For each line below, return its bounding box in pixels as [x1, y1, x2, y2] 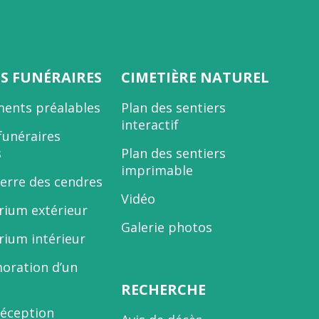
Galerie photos [120, 219, 212, 236]
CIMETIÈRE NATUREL [120, 68, 269, 87]
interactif [120, 116, 179, 133]
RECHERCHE [120, 280, 206, 300]
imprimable [120, 162, 193, 179]
